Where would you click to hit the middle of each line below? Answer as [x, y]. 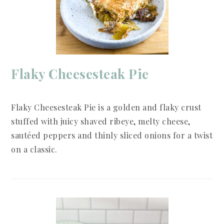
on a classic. [34, 149]
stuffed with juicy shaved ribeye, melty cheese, [101, 121]
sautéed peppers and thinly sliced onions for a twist [112, 135]
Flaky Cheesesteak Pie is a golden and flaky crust [106, 107]
